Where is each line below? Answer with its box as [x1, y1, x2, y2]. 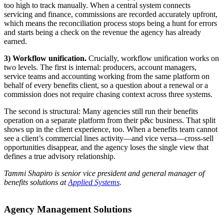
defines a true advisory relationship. [4, 151, 115, 160]
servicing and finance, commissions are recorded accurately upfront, [4, 9, 217, 18]
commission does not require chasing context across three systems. [4, 89, 212, 98]
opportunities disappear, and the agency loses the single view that [4, 142, 208, 151]
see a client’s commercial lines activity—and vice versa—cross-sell [4, 133, 213, 142]
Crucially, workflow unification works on [88, 53, 219, 62]
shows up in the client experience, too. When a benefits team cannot [4, 124, 217, 133]
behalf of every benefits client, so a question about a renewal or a [4, 80, 208, 89]
